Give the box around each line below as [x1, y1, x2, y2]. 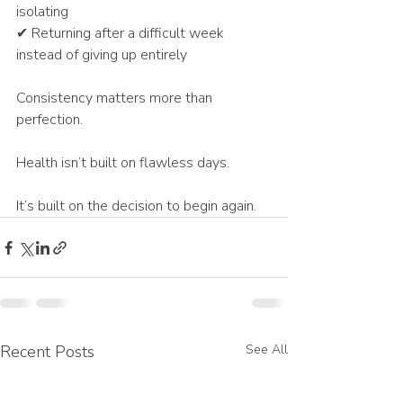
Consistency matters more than [16, 88, 216, 109]
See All [246, 341, 288, 359]
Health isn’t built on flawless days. [16, 153, 229, 174]
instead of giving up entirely [16, 45, 187, 66]
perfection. [16, 110, 83, 130]
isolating [16, 2, 68, 22]
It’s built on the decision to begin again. [16, 196, 256, 217]
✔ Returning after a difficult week [16, 23, 228, 44]
